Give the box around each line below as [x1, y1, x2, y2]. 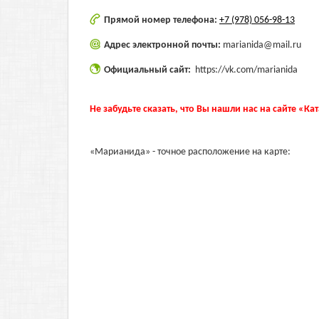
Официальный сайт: [104, 65, 193, 75]
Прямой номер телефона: [104, 15, 219, 26]
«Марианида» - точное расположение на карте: [90, 147, 291, 157]
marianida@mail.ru [223, 40, 301, 51]
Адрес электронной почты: [104, 40, 223, 51]
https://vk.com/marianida [195, 65, 298, 75]
